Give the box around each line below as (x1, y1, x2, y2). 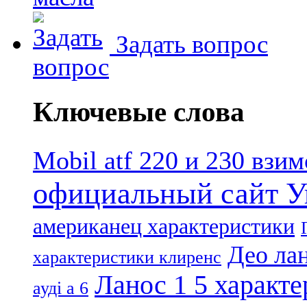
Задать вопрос (110, 29, 268, 58)
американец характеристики (33, 214, 295, 238)
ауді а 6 (33, 278, 88, 298)
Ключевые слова (33, 95, 245, 127)
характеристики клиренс (33, 247, 221, 267)
